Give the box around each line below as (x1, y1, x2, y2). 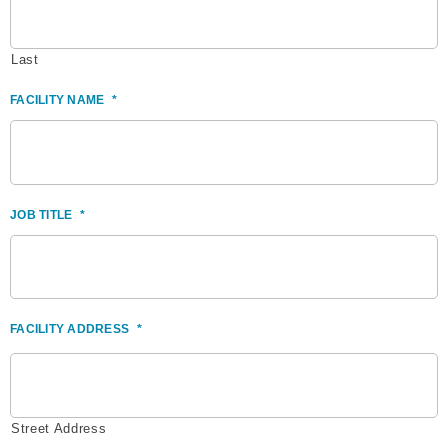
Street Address (11, 420, 107, 436)
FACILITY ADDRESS (10, 322, 129, 337)
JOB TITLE (10, 207, 73, 222)
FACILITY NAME (10, 93, 105, 108)
